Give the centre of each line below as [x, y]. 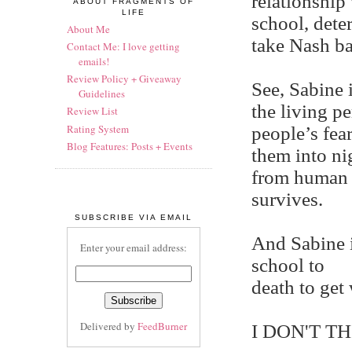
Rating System [98, 128]
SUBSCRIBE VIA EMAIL [134, 217]
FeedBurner [162, 326]
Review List [92, 111]
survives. [287, 199]
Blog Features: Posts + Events [130, 146]
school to [288, 265]
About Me [88, 29]
